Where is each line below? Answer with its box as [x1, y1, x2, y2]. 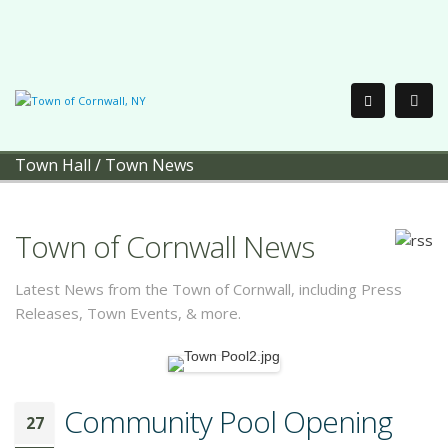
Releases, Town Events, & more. [15, 303, 241, 323]
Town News [105, 154, 194, 176]
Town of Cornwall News [15, 226, 314, 267]
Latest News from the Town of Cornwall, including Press [15, 279, 402, 299]
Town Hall [15, 154, 91, 176]
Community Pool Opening [64, 401, 392, 442]
